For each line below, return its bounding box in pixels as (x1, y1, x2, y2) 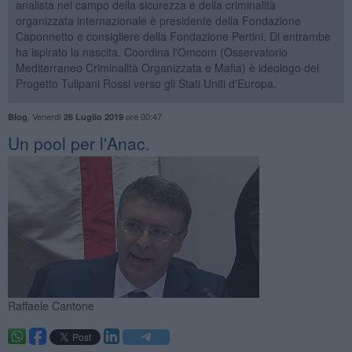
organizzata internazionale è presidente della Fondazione (15, 12, 301, 28)
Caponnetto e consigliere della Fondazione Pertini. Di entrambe (15, 27, 331, 44)
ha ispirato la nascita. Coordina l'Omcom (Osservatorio (15, 43, 288, 60)
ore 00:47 (123, 109, 162, 123)
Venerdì (31, 109, 64, 123)
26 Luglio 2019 (63, 110, 123, 123)
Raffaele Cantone (7, 297, 94, 313)
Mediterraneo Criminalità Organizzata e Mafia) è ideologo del (15, 59, 319, 75)
